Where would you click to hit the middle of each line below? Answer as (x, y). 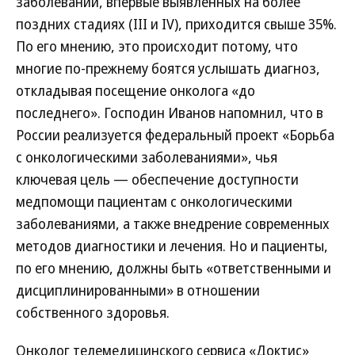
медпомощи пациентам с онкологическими (154, 201)
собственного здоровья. (93, 312)
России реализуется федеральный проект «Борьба (175, 135)
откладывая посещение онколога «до (136, 90)
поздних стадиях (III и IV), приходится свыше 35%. (176, 24)
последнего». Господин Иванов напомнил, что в (170, 113)
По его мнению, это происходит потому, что (157, 46)
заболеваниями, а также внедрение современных (173, 223)
